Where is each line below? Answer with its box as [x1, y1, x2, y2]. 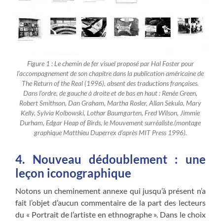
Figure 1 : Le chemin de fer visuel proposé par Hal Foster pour [27, 59, 194, 68]
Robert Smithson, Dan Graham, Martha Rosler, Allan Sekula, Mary [19, 99, 202, 107]
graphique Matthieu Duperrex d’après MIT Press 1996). [34, 128, 187, 137]
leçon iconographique [15, 165, 132, 180]
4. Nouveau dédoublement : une [15, 151, 206, 166]
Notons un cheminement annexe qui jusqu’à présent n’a [15, 185, 206, 195]
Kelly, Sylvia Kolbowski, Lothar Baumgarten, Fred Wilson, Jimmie [21, 109, 200, 117]
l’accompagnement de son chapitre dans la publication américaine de [17, 69, 204, 77]
